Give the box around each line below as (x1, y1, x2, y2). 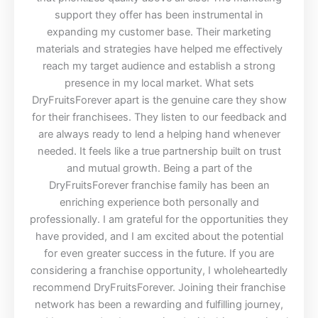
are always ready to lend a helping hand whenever (38, 127, 280, 141)
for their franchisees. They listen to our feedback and (31, 110, 287, 124)
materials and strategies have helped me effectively (35, 42, 283, 55)
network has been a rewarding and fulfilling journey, (35, 297, 283, 311)
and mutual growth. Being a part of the (66, 161, 252, 175)
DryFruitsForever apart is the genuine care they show (31, 93, 287, 106)
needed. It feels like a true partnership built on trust (37, 144, 281, 158)
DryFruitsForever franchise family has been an (48, 178, 270, 192)
